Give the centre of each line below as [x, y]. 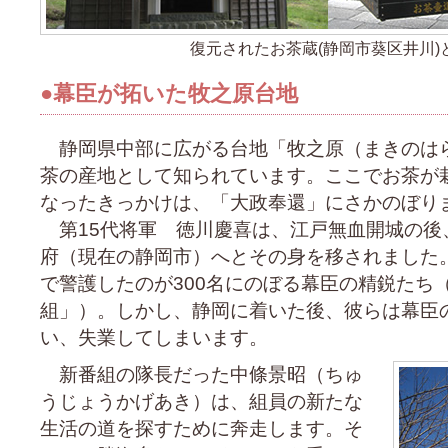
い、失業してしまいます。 [154, 337]
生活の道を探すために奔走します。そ [201, 428]
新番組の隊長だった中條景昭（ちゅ [201, 374]
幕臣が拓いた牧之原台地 [175, 93]
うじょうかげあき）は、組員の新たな [201, 401]
